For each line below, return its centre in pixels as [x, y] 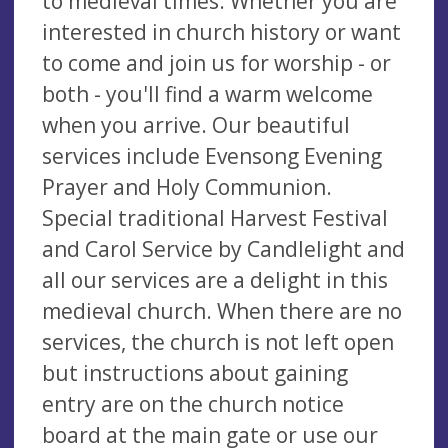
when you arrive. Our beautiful [196, 124]
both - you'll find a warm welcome [207, 93]
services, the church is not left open [218, 341]
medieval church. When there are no [222, 310]
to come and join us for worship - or [216, 62]
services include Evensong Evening [212, 155]
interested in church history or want [221, 31]
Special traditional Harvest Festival [215, 217]
